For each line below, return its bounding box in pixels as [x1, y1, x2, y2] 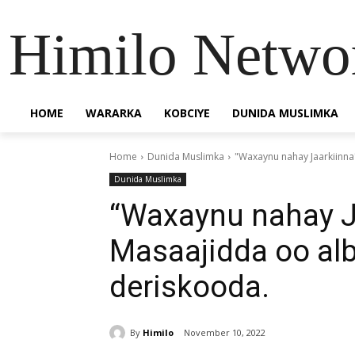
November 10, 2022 [184, 326, 265, 339]
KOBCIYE [164, 105, 210, 120]
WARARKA [86, 105, 142, 120]
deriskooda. [109, 269, 269, 304]
